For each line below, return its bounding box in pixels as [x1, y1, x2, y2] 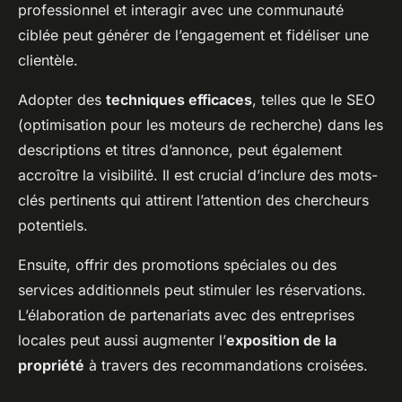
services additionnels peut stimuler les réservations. [18, 281, 366, 299]
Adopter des [18, 91, 106, 109]
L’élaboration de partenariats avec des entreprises [18, 306, 354, 324]
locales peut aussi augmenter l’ [18, 331, 226, 349]
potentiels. [18, 216, 88, 234]
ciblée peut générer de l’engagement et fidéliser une [18, 26, 369, 44]
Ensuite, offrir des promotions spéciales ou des [18, 256, 336, 274]
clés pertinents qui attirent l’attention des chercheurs [18, 191, 369, 209]
